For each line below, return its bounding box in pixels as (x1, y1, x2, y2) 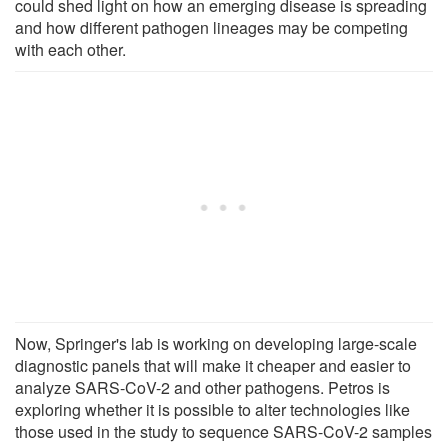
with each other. (15, 37, 126, 61)
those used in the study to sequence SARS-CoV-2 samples (15, 419, 432, 443)
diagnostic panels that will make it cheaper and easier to (15, 353, 411, 377)
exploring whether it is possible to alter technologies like (15, 397, 410, 421)
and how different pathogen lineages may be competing (15, 15, 408, 39)
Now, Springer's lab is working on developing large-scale (15, 331, 417, 355)
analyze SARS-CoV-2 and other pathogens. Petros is (15, 375, 390, 399)
